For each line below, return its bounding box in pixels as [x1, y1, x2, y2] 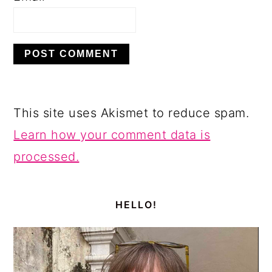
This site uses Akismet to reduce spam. [13, 106, 250, 121]
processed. [13, 149, 80, 165]
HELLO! [115, 199, 157, 211]
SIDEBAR [13, 192, 90, 211]
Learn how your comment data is [13, 127, 211, 143]
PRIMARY [13, 175, 93, 194]
